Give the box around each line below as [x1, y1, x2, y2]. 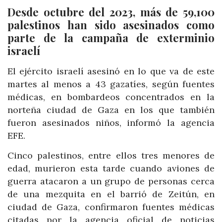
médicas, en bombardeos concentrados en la [7, 91, 215, 103]
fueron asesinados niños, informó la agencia [7, 117, 215, 129]
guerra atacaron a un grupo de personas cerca [7, 175, 215, 187]
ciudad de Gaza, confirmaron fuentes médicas [7, 201, 215, 213]
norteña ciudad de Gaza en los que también [7, 104, 215, 116]
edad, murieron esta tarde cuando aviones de [7, 162, 215, 174]
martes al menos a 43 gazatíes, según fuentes [7, 78, 215, 90]
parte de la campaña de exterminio [7, 30, 215, 46]
